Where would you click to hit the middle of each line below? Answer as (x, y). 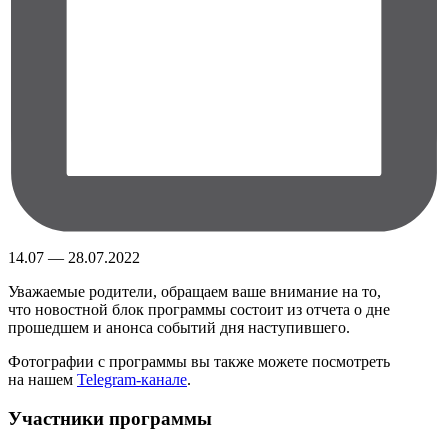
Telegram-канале (132, 379)
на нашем (42, 379)
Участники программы (110, 418)
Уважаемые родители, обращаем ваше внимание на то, (194, 291)
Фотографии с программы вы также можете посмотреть (199, 361)
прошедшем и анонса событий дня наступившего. (179, 327)
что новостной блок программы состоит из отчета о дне (199, 309)
